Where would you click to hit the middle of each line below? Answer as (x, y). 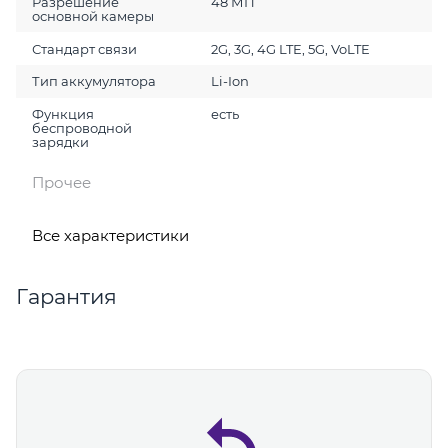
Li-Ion (229, 81)
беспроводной (82, 128)
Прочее (61, 183)
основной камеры (93, 15)
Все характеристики (110, 236)
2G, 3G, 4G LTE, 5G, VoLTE (290, 48)
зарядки (61, 142)
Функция (63, 114)
